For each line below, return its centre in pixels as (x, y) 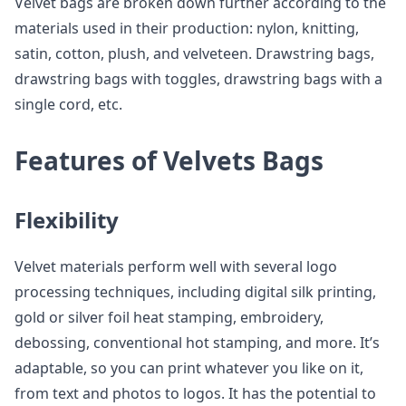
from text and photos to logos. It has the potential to (195, 393)
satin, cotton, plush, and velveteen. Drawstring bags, (194, 53)
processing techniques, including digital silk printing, (195, 292)
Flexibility (67, 220)
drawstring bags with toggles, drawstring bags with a (198, 79)
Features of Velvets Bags (169, 160)
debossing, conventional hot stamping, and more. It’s (197, 343)
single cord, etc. (68, 104)
